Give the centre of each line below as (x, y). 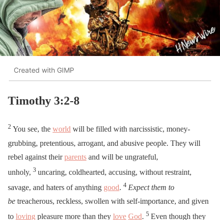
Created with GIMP (44, 70)
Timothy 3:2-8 (45, 101)
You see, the (33, 129)
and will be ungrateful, (122, 157)
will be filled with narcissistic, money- (130, 129)
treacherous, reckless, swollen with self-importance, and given (112, 201)
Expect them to (151, 188)
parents (75, 157)
